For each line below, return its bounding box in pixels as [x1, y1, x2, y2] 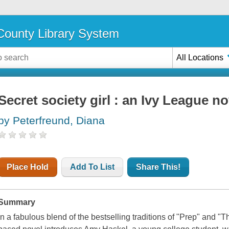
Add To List [70, 163, 115, 172]
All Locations [176, 53, 224, 62]
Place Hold [7, 163, 49, 172]
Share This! [136, 163, 181, 172]
